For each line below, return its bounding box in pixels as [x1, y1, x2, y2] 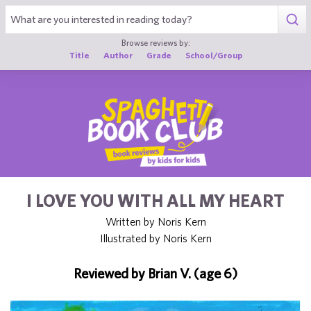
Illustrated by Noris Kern [99, 232, 212, 244]
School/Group [185, 49, 242, 60]
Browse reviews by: [121, 37, 190, 48]
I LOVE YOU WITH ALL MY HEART [26, 190, 285, 210]
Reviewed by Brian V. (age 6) [74, 265, 237, 281]
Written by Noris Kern [105, 215, 206, 228]
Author [103, 49, 133, 60]
